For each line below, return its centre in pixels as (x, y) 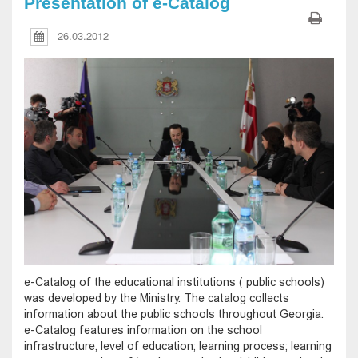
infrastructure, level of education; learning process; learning (178, 346)
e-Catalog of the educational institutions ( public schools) (174, 282)
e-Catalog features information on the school (143, 330)
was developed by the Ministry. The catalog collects (157, 298)
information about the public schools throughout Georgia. (174, 314)
